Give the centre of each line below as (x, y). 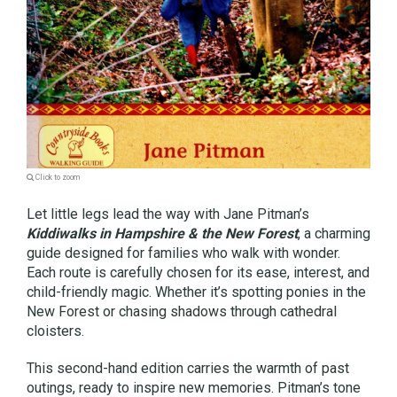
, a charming (334, 233)
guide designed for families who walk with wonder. (183, 253)
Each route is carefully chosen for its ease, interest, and (198, 272)
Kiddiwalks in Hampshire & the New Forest (162, 233)
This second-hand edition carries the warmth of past (188, 368)
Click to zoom (57, 178)
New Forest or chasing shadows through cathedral (182, 311)
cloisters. (55, 331)
